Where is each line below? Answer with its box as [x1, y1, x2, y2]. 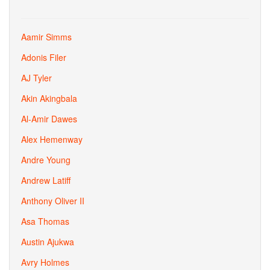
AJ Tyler [21, 72, 52, 84]
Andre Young [21, 154, 71, 166]
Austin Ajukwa [21, 236, 74, 248]
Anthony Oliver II [21, 195, 84, 207]
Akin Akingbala [21, 92, 77, 104]
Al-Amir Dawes [21, 113, 77, 125]
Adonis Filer [21, 51, 66, 63]
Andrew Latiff [21, 174, 71, 186]
